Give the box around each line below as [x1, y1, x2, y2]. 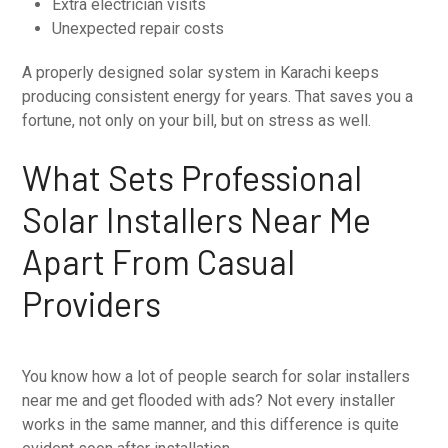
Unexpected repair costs [52, 18, 225, 38]
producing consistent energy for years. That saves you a [22, 86, 414, 106]
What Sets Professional [22, 156, 363, 198]
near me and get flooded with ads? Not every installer [22, 390, 396, 410]
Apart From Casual [22, 240, 296, 282]
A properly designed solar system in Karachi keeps [22, 62, 380, 82]
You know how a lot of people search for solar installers [22, 366, 411, 386]
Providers [22, 282, 162, 324]
